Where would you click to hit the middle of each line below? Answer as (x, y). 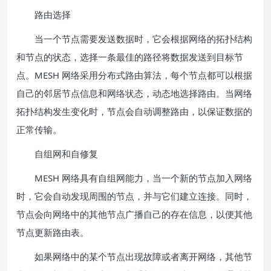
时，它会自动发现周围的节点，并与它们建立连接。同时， (134, 196)
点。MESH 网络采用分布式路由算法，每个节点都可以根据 (134, 75)
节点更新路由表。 (53, 232)
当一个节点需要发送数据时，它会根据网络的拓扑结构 (134, 39)
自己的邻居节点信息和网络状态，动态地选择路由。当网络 (134, 93)
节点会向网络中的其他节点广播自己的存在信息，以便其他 (134, 214)
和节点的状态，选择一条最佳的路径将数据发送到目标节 (130, 57)
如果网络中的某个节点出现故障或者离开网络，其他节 (134, 256)
